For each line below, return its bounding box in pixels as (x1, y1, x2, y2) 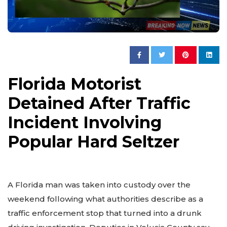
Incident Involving (8, 112, 162, 133)
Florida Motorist (8, 74, 141, 94)
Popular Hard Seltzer (8, 132, 179, 152)
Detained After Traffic (8, 93, 191, 113)
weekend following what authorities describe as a (8, 194, 203, 204)
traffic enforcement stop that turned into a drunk (8, 208, 202, 218)
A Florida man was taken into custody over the (8, 180, 191, 190)
